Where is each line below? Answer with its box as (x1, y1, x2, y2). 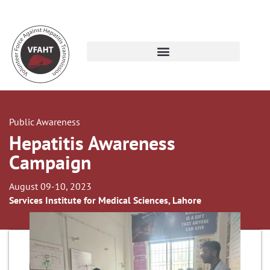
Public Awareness (9, 116, 80, 128)
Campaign (9, 149, 91, 175)
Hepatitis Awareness (9, 130, 175, 155)
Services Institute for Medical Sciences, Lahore (9, 194, 201, 206)
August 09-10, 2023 (9, 180, 92, 192)
